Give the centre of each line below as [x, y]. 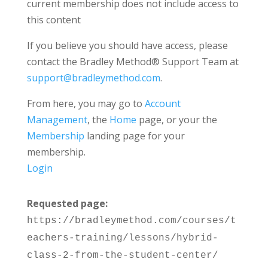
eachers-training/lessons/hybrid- [122, 238]
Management [57, 120]
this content [54, 20]
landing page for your [134, 136]
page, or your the [176, 120]
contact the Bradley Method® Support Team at [133, 62]
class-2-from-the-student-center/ [122, 255]
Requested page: [67, 203]
